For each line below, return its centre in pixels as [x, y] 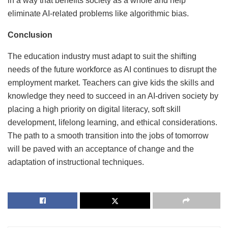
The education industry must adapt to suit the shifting [102, 56]
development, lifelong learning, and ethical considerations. [112, 123]
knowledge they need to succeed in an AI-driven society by [113, 96]
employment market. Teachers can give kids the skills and [111, 83]
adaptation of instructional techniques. [76, 162]
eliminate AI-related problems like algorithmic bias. [98, 14]
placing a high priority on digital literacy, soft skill [94, 109]
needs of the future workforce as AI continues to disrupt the [112, 70]
